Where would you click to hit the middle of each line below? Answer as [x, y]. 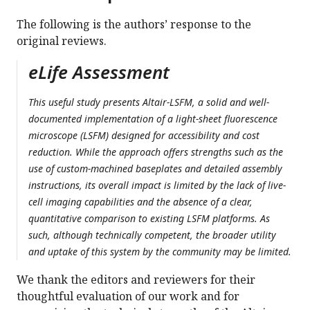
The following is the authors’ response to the [134, 25]
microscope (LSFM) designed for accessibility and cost [144, 136]
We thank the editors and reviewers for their [136, 280]
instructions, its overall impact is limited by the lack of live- [157, 185]
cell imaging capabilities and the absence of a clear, [140, 202]
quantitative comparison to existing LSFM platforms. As [149, 219]
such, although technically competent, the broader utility [152, 235]
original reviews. [62, 41]
